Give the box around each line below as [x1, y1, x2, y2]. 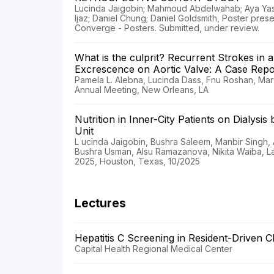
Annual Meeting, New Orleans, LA [75, 84, 209, 95]
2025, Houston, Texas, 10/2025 [75, 155, 200, 166]
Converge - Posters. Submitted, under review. [75, 22, 259, 33]
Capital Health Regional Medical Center [75, 243, 232, 254]
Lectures [75, 196, 126, 210]
